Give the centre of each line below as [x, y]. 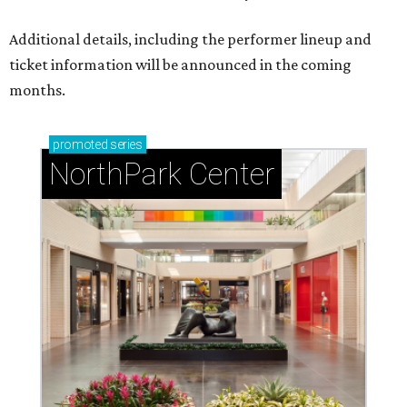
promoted [80, 145]
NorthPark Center [162, 174]
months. [37, 90]
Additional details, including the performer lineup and [190, 40]
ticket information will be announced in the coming [180, 65]
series [125, 145]
